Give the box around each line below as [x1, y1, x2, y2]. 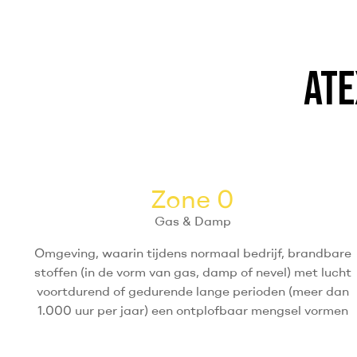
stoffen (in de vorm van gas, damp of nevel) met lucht [33, 264, 351, 280]
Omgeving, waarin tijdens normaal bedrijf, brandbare [33, 245, 351, 261]
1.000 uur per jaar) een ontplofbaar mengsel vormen [37, 302, 348, 319]
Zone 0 [151, 182, 235, 215]
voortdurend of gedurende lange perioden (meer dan [36, 283, 349, 300]
